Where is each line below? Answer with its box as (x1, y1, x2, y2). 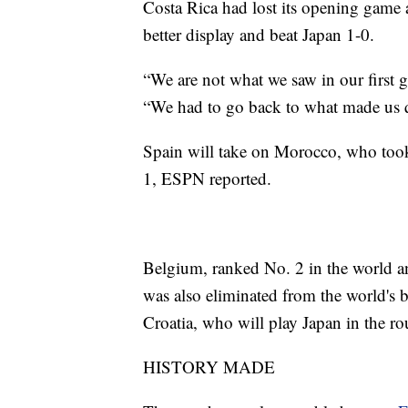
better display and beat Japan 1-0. (143, 22, 374, 46)
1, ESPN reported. (143, 166, 271, 189)
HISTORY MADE (143, 354, 275, 378)
